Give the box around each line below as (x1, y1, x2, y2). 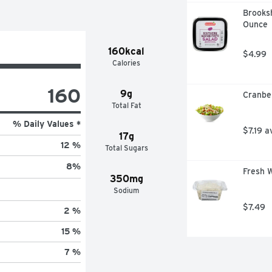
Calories (112, 58, 141, 67)
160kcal (108, 45, 145, 57)
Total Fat (111, 100, 141, 110)
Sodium (114, 185, 140, 195)
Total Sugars (104, 143, 148, 152)
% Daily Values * (12, 118, 81, 129)
